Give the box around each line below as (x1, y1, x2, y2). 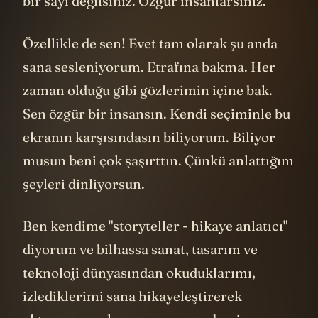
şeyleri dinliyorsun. (23, 175, 145, 192)
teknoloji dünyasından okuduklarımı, (23, 264, 256, 282)
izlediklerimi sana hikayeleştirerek (23, 287, 242, 305)
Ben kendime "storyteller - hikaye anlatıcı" (23, 217, 287, 235)
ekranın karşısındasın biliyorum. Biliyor (23, 128, 275, 146)
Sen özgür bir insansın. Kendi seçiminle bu (23, 104, 290, 122)
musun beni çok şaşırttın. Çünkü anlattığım (23, 151, 294, 169)
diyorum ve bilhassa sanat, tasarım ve (23, 241, 258, 258)
